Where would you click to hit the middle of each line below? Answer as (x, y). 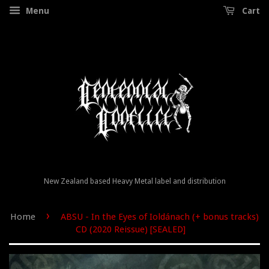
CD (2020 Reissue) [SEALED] (130, 229)
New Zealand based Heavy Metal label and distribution (134, 181)
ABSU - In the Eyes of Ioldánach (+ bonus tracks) (160, 217)
